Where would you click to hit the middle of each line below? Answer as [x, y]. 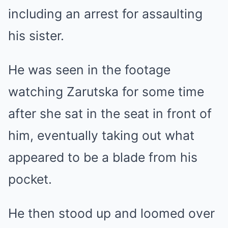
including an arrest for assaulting [105, 14]
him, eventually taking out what [101, 135]
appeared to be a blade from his [103, 157]
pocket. [30, 179]
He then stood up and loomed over [111, 213]
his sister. [36, 36]
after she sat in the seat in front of [110, 113]
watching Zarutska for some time [106, 92]
